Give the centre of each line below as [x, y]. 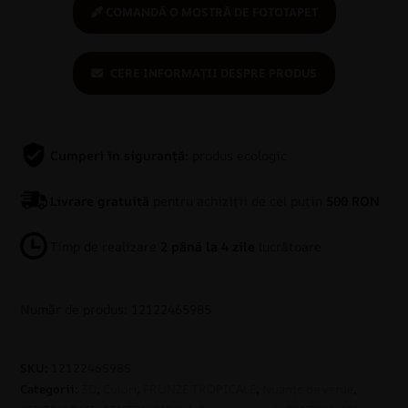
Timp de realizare [106, 246]
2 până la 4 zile [208, 246]
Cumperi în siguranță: [120, 155]
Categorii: [51, 389]
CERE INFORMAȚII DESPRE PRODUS [212, 73]
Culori [120, 389]
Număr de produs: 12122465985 [116, 310]
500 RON [353, 200]
